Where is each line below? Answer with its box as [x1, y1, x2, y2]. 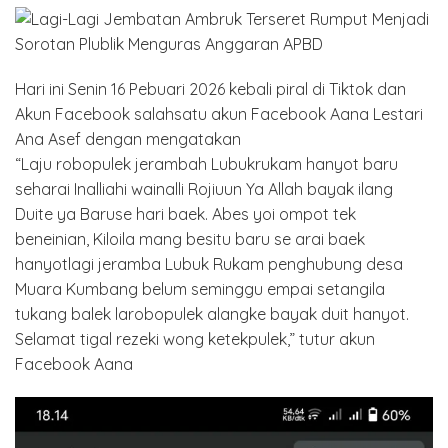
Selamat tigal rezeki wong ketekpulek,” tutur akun [15, 328, 375, 349]
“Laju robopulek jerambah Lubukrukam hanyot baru [15, 153, 398, 174]
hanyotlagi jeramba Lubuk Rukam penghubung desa [15, 253, 403, 274]
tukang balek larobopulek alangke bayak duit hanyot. [15, 303, 409, 324]
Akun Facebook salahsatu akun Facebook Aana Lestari [15, 103, 423, 124]
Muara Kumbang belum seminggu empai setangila [15, 278, 385, 299]
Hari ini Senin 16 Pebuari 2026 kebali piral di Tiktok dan [15, 78, 406, 99]
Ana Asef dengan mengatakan [15, 128, 241, 149]
